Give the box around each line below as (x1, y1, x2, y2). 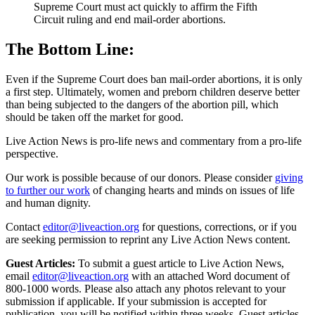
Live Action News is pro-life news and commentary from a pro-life (6, 134, 302, 147)
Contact (6, 220, 40, 233)
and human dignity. (6, 196, 91, 209)
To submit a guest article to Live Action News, (75, 257, 284, 269)
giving (275, 171, 303, 184)
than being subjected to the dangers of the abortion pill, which (6, 98, 278, 110)
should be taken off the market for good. (6, 110, 184, 123)
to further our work (6, 184, 90, 196)
